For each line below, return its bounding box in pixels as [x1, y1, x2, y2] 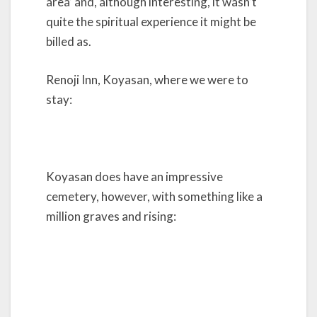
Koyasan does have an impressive [46, 169, 223, 184]
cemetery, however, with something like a [46, 189, 263, 204]
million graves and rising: [46, 209, 176, 224]
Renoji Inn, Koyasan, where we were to [46, 71, 248, 87]
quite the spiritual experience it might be [46, 14, 256, 29]
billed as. [46, 34, 91, 49]
